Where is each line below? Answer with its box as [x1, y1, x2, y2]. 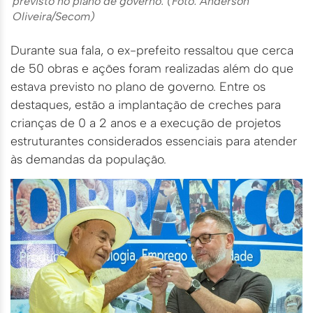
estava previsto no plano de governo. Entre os [10, 79, 265, 94]
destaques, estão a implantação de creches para [10, 97, 281, 112]
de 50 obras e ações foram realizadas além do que [10, 61, 293, 76]
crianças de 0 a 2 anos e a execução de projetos [10, 115, 281, 131]
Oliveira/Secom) [13, 10, 95, 24]
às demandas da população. [10, 152, 166, 167]
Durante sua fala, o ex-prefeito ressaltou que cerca [10, 43, 293, 58]
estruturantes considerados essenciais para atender [10, 133, 297, 149]
